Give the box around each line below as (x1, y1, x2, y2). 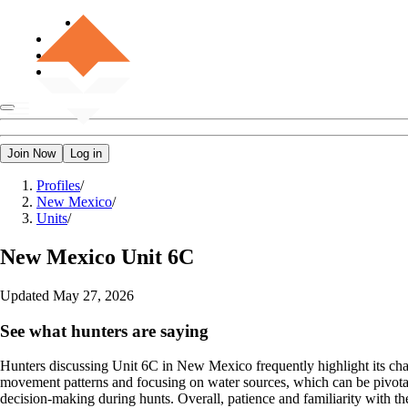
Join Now (7, 147, 56, 160)
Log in (70, 147, 102, 160)
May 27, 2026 (53, 287, 134, 303)
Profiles (36, 178, 80, 193)
